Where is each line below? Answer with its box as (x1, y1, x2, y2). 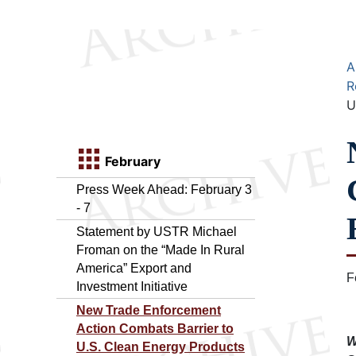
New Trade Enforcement (76, 303, 221, 317)
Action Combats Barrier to (76, 321, 234, 335)
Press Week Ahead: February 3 (76, 182, 252, 196)
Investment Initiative (76, 279, 188, 293)
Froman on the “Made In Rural (76, 242, 245, 257)
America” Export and (76, 261, 192, 275)
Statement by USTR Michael (76, 224, 237, 238)
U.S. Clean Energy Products (76, 339, 245, 354)
